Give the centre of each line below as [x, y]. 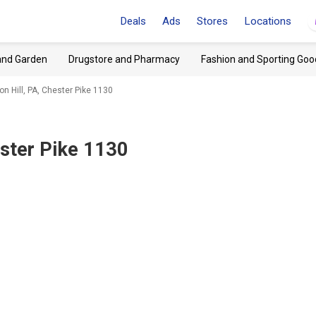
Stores [212, 21]
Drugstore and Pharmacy [124, 59]
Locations [268, 21]
